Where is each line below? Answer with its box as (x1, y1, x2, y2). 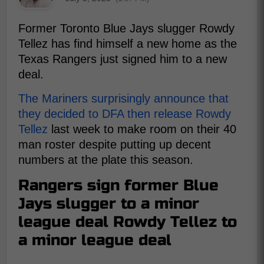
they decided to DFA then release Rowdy (18, 107, 231, 120)
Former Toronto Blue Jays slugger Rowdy (18, 22, 235, 35)
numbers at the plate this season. (18, 153, 193, 166)
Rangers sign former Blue (18, 176, 219, 194)
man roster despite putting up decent (18, 138, 211, 151)
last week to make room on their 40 (48, 123, 236, 136)
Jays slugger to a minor (18, 194, 199, 213)
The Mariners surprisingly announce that (18, 92, 229, 105)
